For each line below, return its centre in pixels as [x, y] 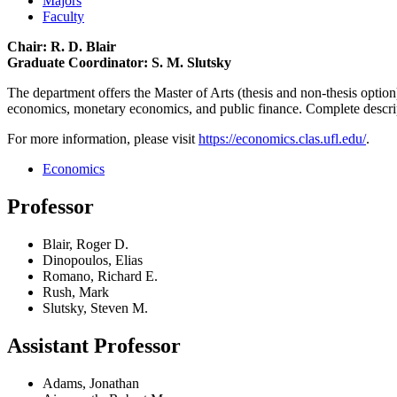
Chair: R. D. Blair [62, 46]
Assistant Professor [94, 345]
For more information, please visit [103, 138]
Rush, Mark [76, 292]
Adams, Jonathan [91, 383]
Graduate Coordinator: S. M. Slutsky [119, 62]
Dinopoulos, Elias [93, 260]
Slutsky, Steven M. [95, 307]
